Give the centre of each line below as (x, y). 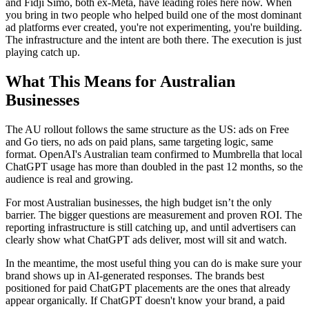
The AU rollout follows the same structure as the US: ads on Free (147, 129)
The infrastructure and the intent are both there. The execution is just (153, 39)
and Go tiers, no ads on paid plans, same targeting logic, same (139, 141)
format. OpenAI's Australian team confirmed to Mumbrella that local (154, 154)
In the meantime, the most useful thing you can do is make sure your (153, 263)
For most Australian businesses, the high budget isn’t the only (139, 202)
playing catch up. (43, 52)
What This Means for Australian (120, 81)
